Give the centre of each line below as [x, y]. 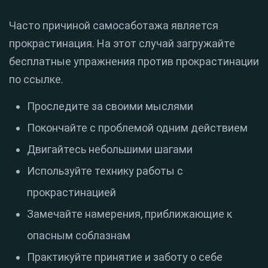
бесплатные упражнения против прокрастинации [134, 62]
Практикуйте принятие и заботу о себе [125, 257]
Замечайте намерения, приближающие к [130, 214]
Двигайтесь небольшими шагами [110, 150]
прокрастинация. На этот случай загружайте [122, 44]
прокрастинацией [71, 193]
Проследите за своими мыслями [110, 106]
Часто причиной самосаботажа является [114, 26]
